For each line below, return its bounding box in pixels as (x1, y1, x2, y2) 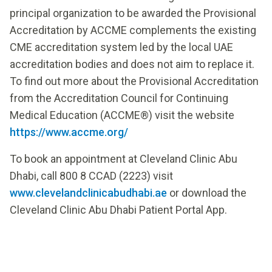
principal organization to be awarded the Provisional (10, 7, 256, 20)
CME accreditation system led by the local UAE (10, 41, 233, 54)
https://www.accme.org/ (10, 126, 128, 139)
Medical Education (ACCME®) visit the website (10, 109, 234, 122)
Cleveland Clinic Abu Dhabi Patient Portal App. (10, 203, 227, 217)
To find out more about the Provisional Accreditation (10, 75, 259, 88)
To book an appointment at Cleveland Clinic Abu (10, 152, 237, 166)
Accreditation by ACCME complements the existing (10, 24, 256, 37)
